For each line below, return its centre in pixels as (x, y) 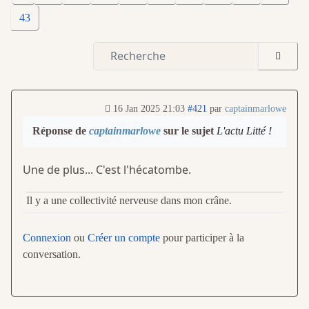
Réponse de (61, 130)
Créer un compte (124, 237)
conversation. (52, 254)
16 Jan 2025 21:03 (149, 108)
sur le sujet (189, 130)
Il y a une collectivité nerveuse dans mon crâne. (129, 200)
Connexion (47, 237)
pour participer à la (202, 237)
